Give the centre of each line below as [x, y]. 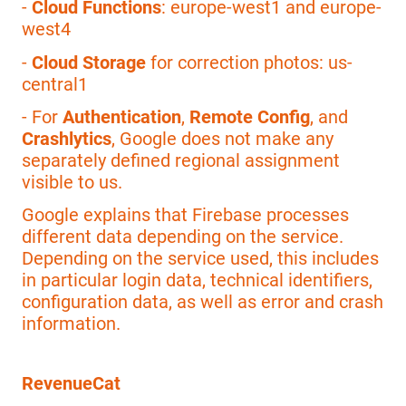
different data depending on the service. [183, 237]
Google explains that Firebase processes [185, 215]
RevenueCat [71, 383]
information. [71, 324]
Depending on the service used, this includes [200, 259]
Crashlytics [67, 138]
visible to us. [72, 182]
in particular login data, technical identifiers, [197, 280]
